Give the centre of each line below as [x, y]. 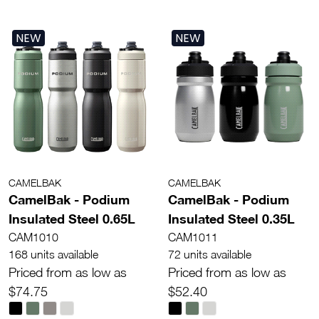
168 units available [53, 254]
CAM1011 [193, 237]
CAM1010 [33, 237]
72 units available [210, 254]
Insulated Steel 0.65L [72, 218]
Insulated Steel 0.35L [231, 218]
